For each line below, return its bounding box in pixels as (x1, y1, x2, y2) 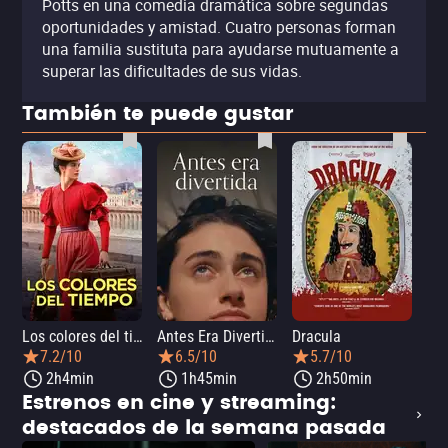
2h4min (46, 369, 94, 388)
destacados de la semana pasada (22, 412, 386, 444)
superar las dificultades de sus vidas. (42, 60, 302, 82)
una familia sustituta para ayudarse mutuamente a (42, 38, 399, 60)
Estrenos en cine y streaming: (22, 387, 336, 419)
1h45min (181, 369, 237, 388)
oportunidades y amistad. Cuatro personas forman (42, 16, 396, 38)
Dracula (292, 327, 341, 346)
